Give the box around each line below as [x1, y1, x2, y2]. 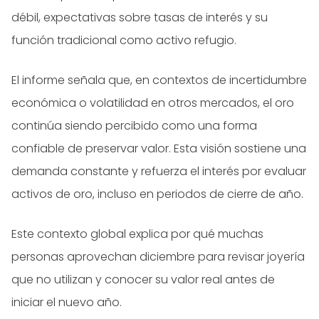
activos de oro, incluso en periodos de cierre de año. [11, 186, 303, 203]
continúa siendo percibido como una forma [11, 117, 257, 135]
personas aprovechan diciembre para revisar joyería [11, 249, 305, 266]
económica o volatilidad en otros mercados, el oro [11, 95, 294, 112]
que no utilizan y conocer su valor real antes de [11, 271, 275, 288]
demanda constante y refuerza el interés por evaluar [11, 163, 306, 180]
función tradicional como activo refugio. [11, 32, 236, 49]
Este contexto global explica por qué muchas [11, 226, 263, 243]
